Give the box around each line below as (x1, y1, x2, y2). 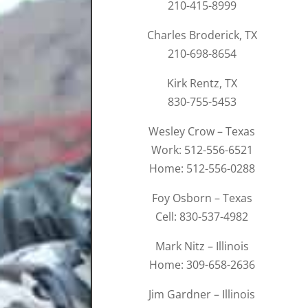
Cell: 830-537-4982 (155, 209, 249, 225)
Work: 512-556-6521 (151, 142, 253, 158)
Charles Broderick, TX (146, 27, 257, 43)
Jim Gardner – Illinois (148, 287, 256, 302)
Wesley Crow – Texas (148, 124, 256, 140)
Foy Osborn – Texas (151, 190, 252, 206)
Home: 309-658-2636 (148, 257, 255, 273)
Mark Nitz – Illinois (155, 239, 249, 254)
